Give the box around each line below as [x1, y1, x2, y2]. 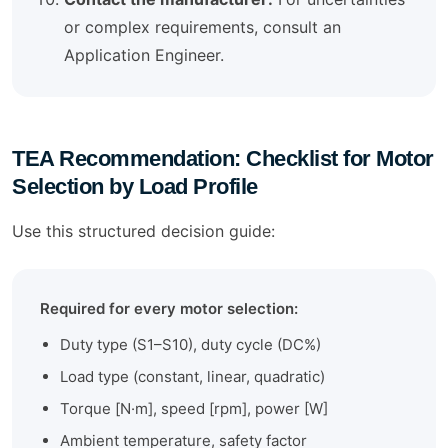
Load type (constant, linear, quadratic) [60, 367, 325, 387]
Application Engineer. [64, 45, 224, 66]
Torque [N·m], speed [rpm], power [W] [60, 399, 328, 419]
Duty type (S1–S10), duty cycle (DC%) [60, 335, 321, 355]
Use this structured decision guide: [12, 221, 275, 242]
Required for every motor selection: [40, 299, 298, 319]
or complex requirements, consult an [64, 17, 341, 38]
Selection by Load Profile [12, 174, 258, 200]
